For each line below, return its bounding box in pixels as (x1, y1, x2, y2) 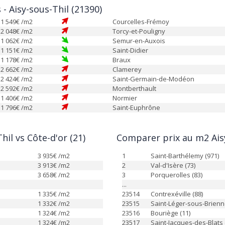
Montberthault (113, 84, 156, 93)
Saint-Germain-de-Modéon (113, 74, 194, 83)
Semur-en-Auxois (113, 36, 165, 45)
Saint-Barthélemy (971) (151, 151, 219, 160)
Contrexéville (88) (151, 189, 203, 198)
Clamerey (113, 65, 142, 74)
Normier (113, 93, 137, 102)
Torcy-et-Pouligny (113, 27, 165, 36)
